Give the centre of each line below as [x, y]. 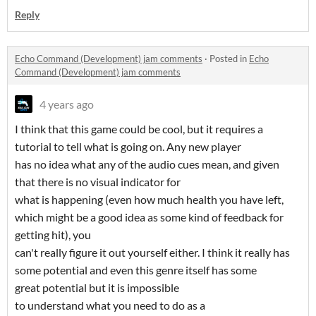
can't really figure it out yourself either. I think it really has [152, 253]
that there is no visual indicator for [98, 182]
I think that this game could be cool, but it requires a [139, 129]
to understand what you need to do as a [110, 305]
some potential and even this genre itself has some [136, 270]
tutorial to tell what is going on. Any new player [128, 147]
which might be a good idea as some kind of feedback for [149, 217]
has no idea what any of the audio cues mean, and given [147, 164]
